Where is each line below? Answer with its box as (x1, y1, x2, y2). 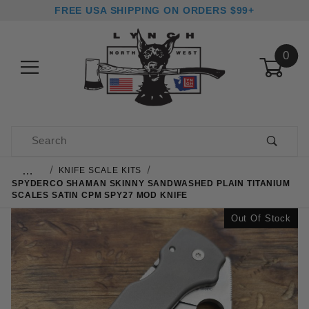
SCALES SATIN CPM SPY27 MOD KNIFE (12, 190, 188, 199)
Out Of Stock (230, 212, 291, 223)
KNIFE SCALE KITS (58, 165, 142, 175)
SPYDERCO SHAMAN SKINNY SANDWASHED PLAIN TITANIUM (12, 178, 290, 188)
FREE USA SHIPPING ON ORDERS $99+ (54, 5, 255, 16)
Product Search (12, 129, 90, 140)
